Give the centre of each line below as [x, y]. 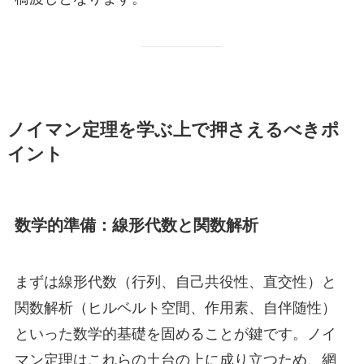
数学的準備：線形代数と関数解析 [136, 224]
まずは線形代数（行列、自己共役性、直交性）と [175, 281]
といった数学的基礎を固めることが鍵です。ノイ [175, 333]
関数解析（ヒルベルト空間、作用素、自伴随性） [175, 307]
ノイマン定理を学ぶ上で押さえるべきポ [173, 128]
